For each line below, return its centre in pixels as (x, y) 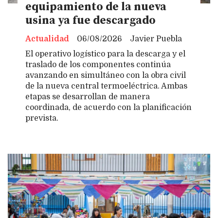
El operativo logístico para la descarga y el (105, 54)
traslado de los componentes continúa (98, 65)
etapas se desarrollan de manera (88, 97)
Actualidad (47, 39)
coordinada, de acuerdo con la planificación (109, 108)
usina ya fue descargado (91, 21)
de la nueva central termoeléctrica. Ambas (106, 86)
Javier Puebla (156, 39)
